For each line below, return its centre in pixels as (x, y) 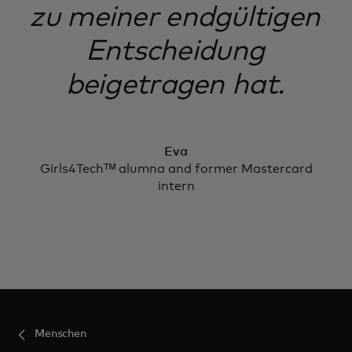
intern (176, 187)
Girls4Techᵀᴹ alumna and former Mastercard (176, 169)
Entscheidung (175, 52)
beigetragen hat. (175, 86)
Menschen (60, 334)
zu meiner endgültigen (175, 18)
